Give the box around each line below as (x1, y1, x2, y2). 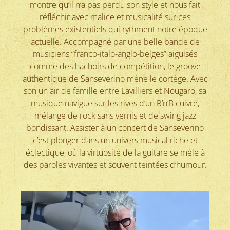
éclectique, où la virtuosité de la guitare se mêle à (25, 147, 205, 158)
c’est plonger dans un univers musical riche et (32, 135, 198, 146)
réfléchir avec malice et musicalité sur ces (40, 11, 190, 23)
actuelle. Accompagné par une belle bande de (30, 36, 200, 47)
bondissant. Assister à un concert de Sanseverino (26, 122, 204, 133)
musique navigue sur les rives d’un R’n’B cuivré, (31, 98, 199, 109)
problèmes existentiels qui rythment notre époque (23, 24, 207, 35)
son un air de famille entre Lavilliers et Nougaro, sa (24, 85, 206, 97)
